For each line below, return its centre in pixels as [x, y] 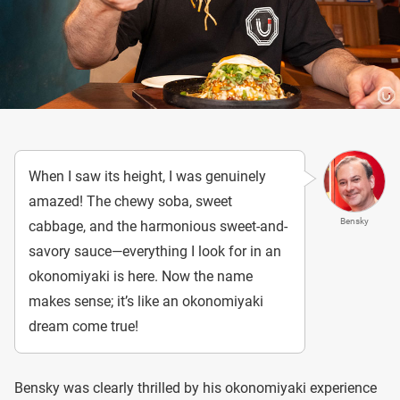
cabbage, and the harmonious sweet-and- [158, 227]
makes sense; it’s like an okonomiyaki [146, 302]
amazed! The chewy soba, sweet [130, 202]
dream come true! [83, 327]
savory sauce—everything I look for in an [155, 252]
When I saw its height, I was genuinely [147, 177]
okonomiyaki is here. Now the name [141, 277]
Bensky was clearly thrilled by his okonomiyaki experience [196, 388]
